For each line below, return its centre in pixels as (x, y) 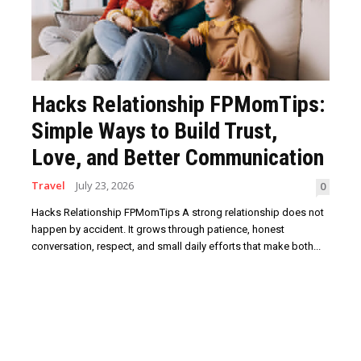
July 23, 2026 (105, 186)
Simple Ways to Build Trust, (155, 131)
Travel (49, 186)
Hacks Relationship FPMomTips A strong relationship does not (178, 213)
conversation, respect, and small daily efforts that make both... (176, 247)
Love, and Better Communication (178, 158)
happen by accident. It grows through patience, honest (158, 230)
